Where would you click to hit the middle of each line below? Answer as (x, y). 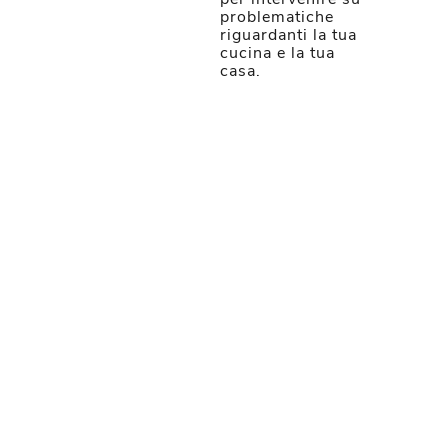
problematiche (277, 17)
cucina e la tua (277, 53)
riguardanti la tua (288, 35)
